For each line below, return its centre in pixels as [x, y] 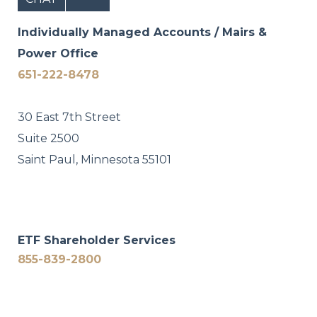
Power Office [58, 54]
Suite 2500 [48, 139]
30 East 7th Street [69, 117]
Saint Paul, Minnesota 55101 [94, 160]
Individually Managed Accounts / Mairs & [142, 33]
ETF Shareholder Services [97, 241]
